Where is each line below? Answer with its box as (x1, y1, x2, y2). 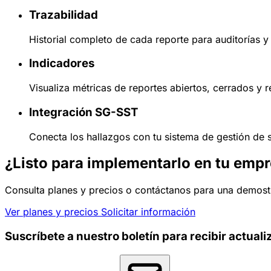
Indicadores (29, 56, 94, 71)
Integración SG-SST (29, 105, 138, 119)
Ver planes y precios (5, 206, 101, 218)
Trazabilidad (29, 7, 98, 22)
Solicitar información (101, 206, 195, 218)
